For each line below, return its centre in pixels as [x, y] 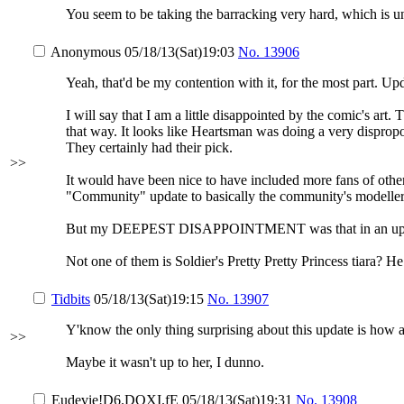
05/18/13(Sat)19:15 [149, 299]
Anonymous [86, 52]
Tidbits [71, 299]
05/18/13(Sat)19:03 [179, 52]
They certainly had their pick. [149, 147]
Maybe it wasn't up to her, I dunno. [165, 362]
